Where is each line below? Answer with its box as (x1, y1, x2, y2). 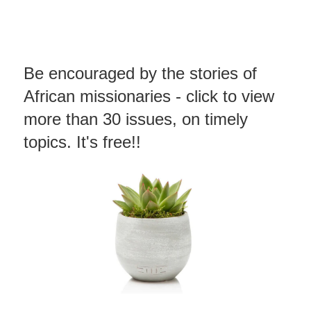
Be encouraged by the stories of (24, 64, 257, 83)
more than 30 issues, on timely (24, 110, 248, 129)
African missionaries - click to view (24, 87, 274, 106)
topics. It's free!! (24, 133, 141, 152)
